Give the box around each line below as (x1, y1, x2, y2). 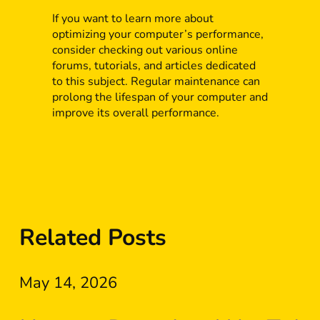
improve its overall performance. (51, 104, 219, 121)
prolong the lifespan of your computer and (51, 89, 268, 105)
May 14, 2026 (19, 271, 118, 294)
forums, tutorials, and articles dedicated (51, 57, 256, 74)
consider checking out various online (51, 41, 238, 58)
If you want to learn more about (51, 10, 214, 26)
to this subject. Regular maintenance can (51, 73, 260, 89)
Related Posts (19, 222, 167, 254)
